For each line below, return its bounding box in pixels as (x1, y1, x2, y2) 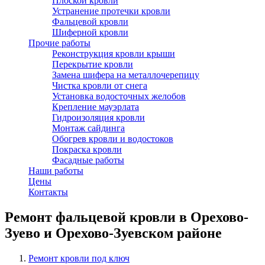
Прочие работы (28, 38, 91, 48)
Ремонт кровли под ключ (28, 253, 130, 263)
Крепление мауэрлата (52, 102, 139, 112)
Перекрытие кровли (52, 59, 133, 69)
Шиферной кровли (52, 27, 128, 37)
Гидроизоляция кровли (52, 112, 145, 122)
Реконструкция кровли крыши (52, 49, 175, 59)
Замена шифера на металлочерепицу (52, 70, 199, 80)
